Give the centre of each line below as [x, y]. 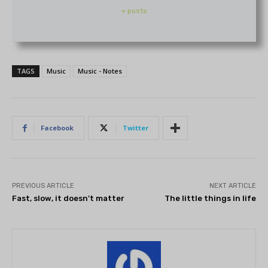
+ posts [134, 11]
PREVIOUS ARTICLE [43, 186]
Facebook [57, 128]
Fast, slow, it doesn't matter [68, 199]
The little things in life [210, 199]
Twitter [135, 128]
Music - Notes [100, 71]
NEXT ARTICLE [232, 186]
